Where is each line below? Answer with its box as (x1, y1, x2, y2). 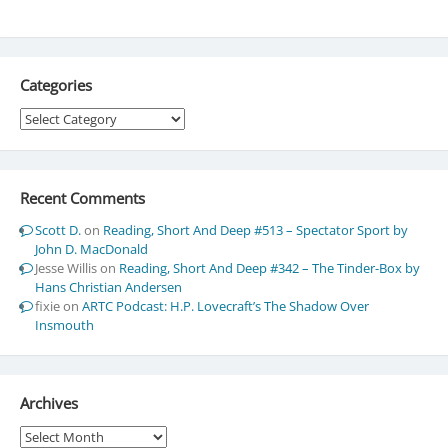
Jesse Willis (34, 259, 97, 278)
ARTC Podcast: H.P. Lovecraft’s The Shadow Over (81, 297, 369, 316)
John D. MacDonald (34, 240, 148, 259)
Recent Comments (19, 187, 145, 208)
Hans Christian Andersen (34, 278, 182, 297)
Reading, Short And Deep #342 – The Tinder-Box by (118, 259, 420, 278)
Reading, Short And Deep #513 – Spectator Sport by (102, 221, 408, 240)
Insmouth (34, 316, 94, 335)
